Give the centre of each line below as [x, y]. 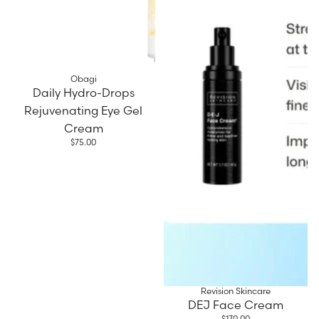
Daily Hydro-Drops [83, 92]
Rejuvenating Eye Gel [83, 110]
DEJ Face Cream [236, 305]
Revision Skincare [236, 291]
